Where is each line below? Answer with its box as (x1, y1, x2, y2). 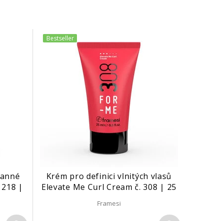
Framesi (97, 199, 121, 208)
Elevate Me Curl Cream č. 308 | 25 (41, 182, 177, 192)
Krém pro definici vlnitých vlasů (46, 171, 172, 182)
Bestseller (46, 34, 74, 42)
